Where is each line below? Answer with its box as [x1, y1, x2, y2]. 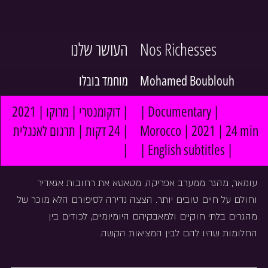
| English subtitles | [140, 140, 233, 159]
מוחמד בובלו [79, 71, 128, 89]
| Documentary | [140, 102, 221, 121]
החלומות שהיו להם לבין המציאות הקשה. [99, 227, 257, 240]
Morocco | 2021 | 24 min [140, 121, 261, 140]
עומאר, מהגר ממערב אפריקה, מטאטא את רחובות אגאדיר [34, 176, 257, 190]
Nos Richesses [140, 38, 217, 60]
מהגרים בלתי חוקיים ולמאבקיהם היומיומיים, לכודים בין [45, 210, 257, 223]
